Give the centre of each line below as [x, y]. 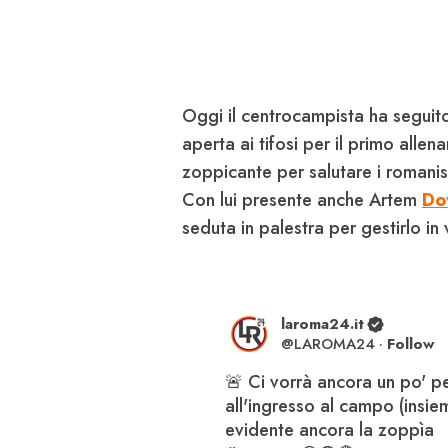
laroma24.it [323, 324]
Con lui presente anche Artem [302, 200]
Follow [411, 344]
